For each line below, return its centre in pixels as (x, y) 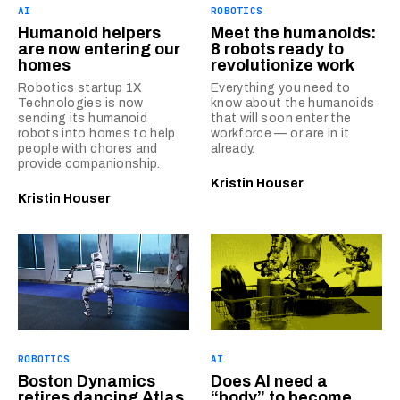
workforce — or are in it (280, 133)
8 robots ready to (277, 49)
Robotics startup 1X (80, 88)
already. (233, 149)
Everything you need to (281, 88)
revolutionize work (283, 65)
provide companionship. (89, 164)
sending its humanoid (83, 118)
